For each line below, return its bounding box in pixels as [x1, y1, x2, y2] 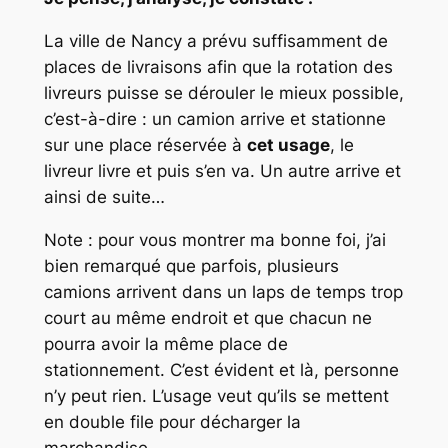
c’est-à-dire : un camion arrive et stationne [43, 109, 386, 130]
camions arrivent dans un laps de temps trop [43, 282, 403, 303]
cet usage [246, 135, 330, 156]
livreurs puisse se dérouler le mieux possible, [43, 83, 404, 104]
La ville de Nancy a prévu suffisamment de [43, 31, 388, 52]
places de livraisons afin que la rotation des [43, 57, 393, 78]
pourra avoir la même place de [43, 334, 288, 355]
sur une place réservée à [43, 135, 247, 156]
